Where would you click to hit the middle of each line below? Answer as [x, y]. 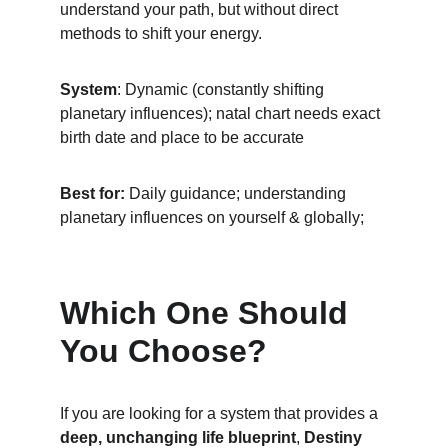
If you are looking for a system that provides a [221, 413]
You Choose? [163, 351]
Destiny [335, 437]
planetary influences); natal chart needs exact [222, 113]
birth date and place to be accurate [182, 137]
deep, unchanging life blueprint [178, 437]
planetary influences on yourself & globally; [214, 217]
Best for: [92, 193]
